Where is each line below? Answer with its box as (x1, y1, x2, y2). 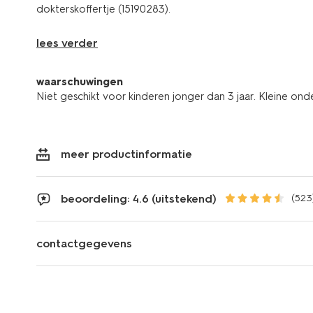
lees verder (36, 36, 98, 50)
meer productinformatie (61, 147, 192, 161)
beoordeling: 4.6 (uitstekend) (61, 191, 217, 205)
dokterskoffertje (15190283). (36, 2, 170, 15)
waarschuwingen (36, 75, 123, 88)
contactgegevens (36, 236, 132, 250)
